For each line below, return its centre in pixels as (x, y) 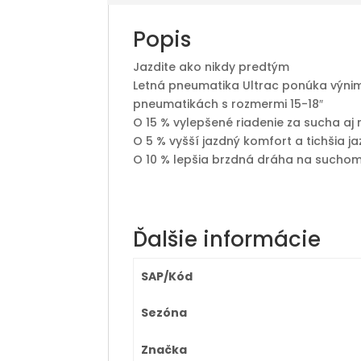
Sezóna (164, 313)
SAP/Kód (166, 276)
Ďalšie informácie (227, 239)
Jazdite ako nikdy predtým (212, 67)
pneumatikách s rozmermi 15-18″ (228, 104)
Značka (164, 350)
